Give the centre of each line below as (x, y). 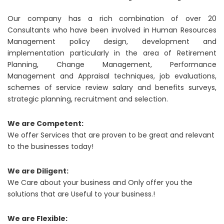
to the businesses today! (50, 146)
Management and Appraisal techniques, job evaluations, (112, 76)
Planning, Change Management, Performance (112, 64)
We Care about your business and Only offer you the (100, 182)
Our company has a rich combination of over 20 (112, 18)
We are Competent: (45, 123)
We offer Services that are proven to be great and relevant (111, 135)
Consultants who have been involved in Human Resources (112, 30)
